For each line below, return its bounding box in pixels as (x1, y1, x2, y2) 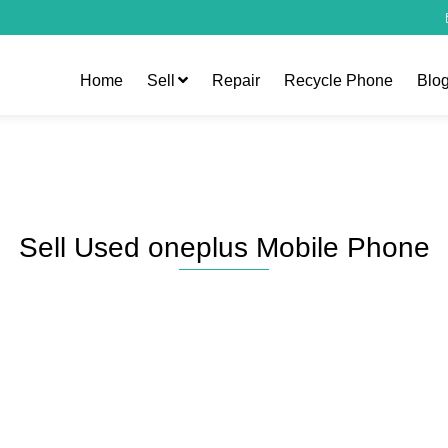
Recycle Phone (284, 72, 393, 89)
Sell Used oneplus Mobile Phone (18, 232, 430, 263)
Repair (212, 72, 260, 89)
